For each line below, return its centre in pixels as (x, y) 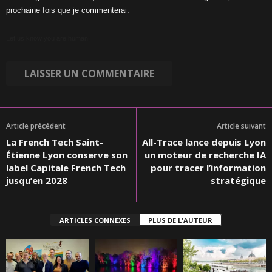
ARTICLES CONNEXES (95, 220)
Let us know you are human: (48, 39)
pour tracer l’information (208, 168)
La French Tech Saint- (55, 142)
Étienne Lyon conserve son (67, 155)
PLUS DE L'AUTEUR (180, 220)
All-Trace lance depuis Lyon (204, 142)
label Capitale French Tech (66, 168)
